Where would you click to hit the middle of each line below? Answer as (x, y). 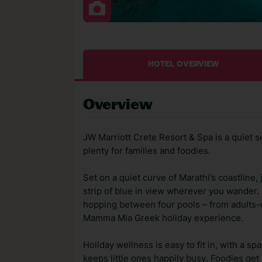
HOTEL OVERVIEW (184, 65)
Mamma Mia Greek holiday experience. (163, 218)
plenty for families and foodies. (147, 151)
